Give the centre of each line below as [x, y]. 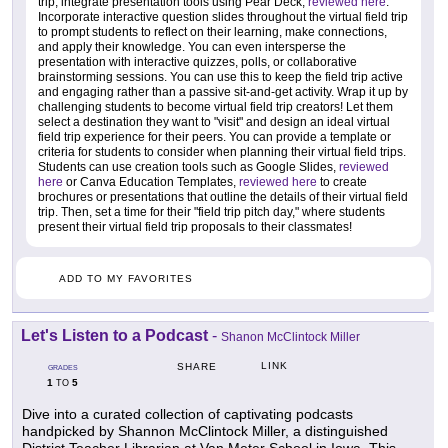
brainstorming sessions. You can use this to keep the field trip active [220, 76]
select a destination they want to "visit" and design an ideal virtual [214, 121]
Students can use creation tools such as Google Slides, [188, 166]
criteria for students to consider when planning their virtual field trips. [222, 151]
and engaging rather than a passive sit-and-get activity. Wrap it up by [223, 91]
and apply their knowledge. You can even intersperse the [192, 46]
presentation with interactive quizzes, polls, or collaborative [197, 61]
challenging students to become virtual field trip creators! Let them [215, 106]
